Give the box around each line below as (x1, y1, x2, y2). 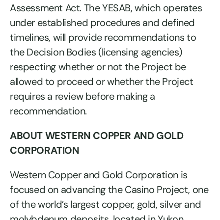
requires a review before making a (10, 90, 155, 103)
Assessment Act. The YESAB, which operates (10, 1, 202, 15)
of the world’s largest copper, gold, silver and (10, 198, 201, 211)
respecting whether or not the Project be (10, 60, 187, 74)
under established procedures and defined (10, 16, 195, 29)
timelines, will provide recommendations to (10, 31, 196, 44)
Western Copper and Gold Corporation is (10, 168, 188, 182)
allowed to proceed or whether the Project (10, 75, 193, 88)
